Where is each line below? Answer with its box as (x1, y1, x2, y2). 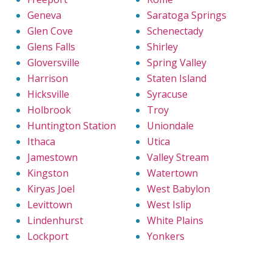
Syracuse (147, 87, 188, 101)
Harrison (27, 71, 68, 85)
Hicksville (27, 87, 69, 101)
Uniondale (147, 118, 194, 132)
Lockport (27, 229, 69, 243)
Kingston (27, 166, 69, 180)
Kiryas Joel (27, 182, 75, 195)
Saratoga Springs (147, 8, 226, 22)
